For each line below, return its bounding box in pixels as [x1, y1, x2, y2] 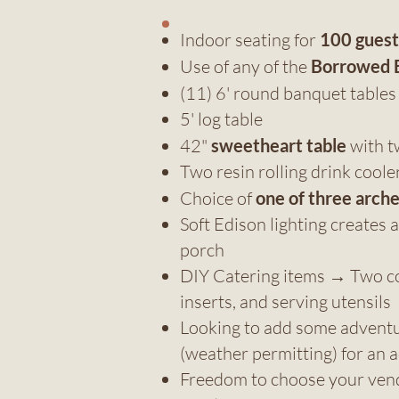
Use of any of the [180, 55, 311, 78]
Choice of [180, 187, 256, 210]
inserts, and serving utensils [180, 290, 391, 313]
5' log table [180, 108, 263, 131]
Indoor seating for [180, 28, 320, 52]
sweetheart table [211, 134, 350, 157]
